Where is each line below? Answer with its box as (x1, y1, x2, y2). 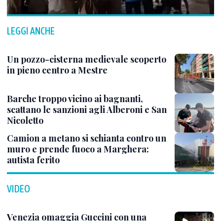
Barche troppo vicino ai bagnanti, (7, 93, 143, 105)
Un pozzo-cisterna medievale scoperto (7, 53, 166, 65)
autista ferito (7, 154, 60, 166)
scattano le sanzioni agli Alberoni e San (7, 104, 167, 115)
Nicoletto (7, 114, 43, 126)
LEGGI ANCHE (7, 25, 55, 37)
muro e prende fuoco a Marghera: (7, 143, 149, 155)
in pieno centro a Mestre (7, 64, 108, 76)
